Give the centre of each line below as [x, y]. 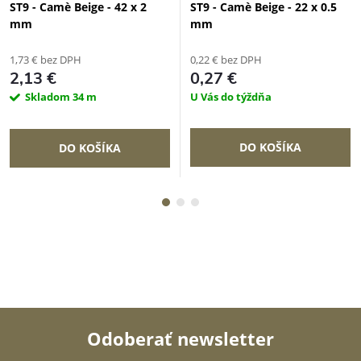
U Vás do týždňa [231, 97]
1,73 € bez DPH [46, 60]
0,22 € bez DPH [226, 60]
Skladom [49, 97]
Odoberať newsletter [180, 338]
